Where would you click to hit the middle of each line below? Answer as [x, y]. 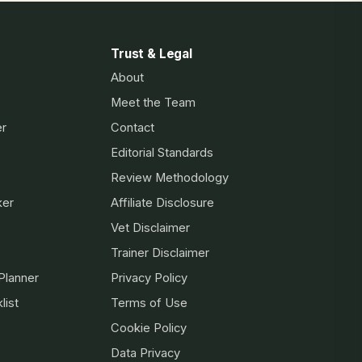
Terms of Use [149, 303]
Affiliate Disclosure [162, 203]
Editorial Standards [162, 153]
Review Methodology [170, 178]
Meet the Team [153, 103]
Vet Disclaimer [150, 228]
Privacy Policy [149, 278]
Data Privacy [145, 353]
